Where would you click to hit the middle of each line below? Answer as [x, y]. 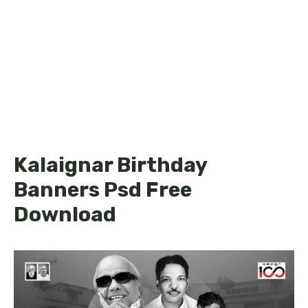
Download [65, 214]
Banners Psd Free [103, 190]
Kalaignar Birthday [110, 165]
